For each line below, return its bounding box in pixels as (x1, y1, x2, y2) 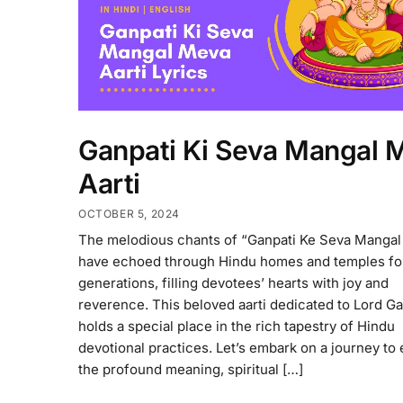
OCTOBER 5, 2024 (78, 206, 180, 220)
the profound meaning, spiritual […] (78, 360, 303, 378)
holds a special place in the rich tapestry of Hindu (78, 317, 395, 335)
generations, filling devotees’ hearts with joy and (78, 273, 389, 291)
